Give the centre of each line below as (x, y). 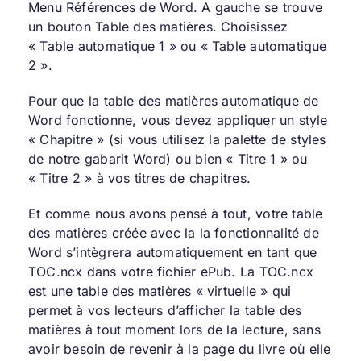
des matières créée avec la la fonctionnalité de (173, 232)
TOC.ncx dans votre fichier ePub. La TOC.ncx (171, 271)
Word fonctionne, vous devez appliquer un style (178, 120)
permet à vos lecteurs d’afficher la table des (165, 310)
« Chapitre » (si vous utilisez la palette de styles (177, 139)
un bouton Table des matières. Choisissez (158, 26)
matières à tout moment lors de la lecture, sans (174, 329)
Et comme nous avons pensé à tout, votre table (175, 213)
